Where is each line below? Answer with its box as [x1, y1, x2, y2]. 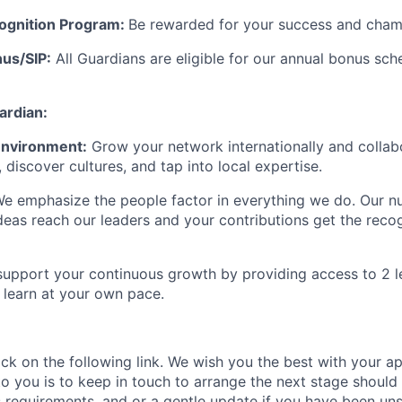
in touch [116, 372, 170, 390]
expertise [255, 157, 319, 175]
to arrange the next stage [170, 372, 348, 390]
